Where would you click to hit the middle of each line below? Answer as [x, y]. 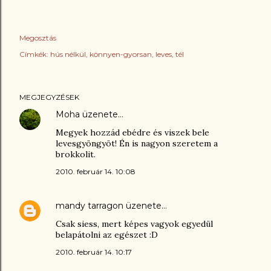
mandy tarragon [90, 206]
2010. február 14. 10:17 [94, 252]
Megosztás [38, 38]
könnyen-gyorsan [121, 54]
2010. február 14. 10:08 [96, 171]
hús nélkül [68, 54]
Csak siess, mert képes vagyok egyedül [134, 224]
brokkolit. [76, 154]
